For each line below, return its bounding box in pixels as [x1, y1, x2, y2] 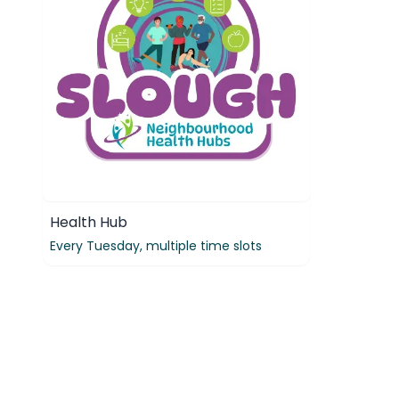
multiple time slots [146, 237, 262, 255]
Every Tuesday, [50, 237, 146, 255]
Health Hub [50, 212, 127, 232]
